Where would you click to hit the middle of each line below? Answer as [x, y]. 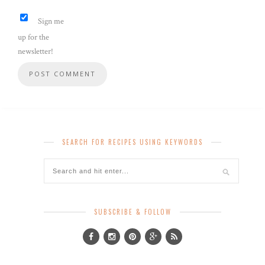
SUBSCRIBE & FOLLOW [132, 211]
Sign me [50, 21]
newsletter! [35, 51]
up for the [33, 37]
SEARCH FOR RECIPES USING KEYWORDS [132, 142]
